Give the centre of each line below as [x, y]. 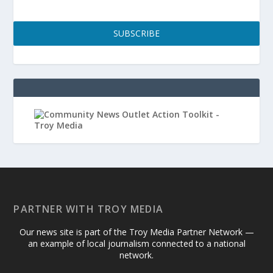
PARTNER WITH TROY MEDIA [89, 209]
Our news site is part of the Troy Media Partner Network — [136, 232]
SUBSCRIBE [136, 33]
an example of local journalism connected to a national [136, 243]
